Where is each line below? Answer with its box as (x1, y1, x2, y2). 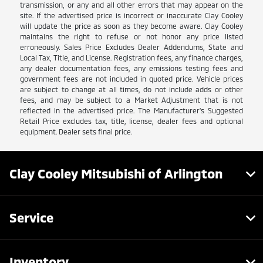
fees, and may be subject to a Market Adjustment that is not (20, 95, 243, 104)
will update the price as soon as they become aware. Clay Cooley (20, 21, 243, 30)
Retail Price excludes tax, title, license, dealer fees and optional (20, 116, 243, 125)
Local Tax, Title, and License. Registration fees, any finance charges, (20, 53, 243, 62)
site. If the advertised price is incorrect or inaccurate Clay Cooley (20, 11, 243, 19)
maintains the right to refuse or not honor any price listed (20, 32, 243, 41)
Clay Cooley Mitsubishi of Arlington (9, 165, 222, 181)
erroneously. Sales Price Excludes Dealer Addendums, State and (20, 42, 243, 51)
